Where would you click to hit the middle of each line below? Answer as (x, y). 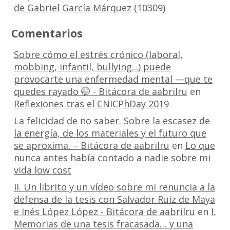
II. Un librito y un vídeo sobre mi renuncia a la (114, 187)
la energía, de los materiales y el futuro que (110, 133)
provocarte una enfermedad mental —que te (113, 79)
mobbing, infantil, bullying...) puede (92, 66)
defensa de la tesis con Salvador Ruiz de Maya (114, 199)
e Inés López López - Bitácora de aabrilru (104, 211)
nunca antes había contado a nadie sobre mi (112, 157)
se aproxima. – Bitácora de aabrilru (91, 145)
